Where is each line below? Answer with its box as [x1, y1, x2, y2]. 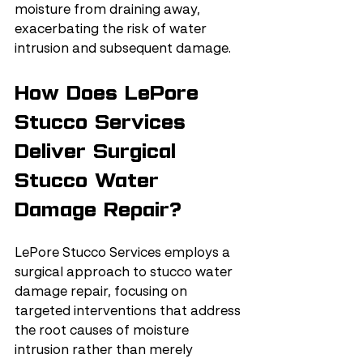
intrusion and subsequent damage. [15, 43, 231, 56]
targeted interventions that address [15, 305, 244, 318]
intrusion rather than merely [15, 344, 196, 357]
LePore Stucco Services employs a [15, 247, 233, 260]
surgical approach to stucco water [15, 267, 236, 280]
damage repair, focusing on [15, 286, 190, 299]
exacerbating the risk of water [15, 23, 210, 36]
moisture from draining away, [15, 4, 203, 17]
